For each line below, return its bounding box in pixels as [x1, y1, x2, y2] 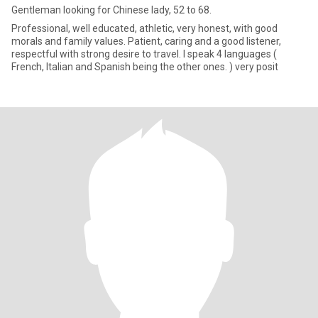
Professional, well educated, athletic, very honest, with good [11, 23, 278, 34]
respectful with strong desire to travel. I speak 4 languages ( [11, 48, 277, 60]
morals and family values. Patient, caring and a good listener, [11, 35, 281, 47]
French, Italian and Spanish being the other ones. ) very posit [11, 61, 278, 72]
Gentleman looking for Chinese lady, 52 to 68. [11, 4, 212, 16]
